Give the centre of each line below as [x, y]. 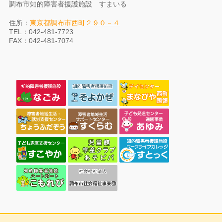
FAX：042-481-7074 [41, 41]
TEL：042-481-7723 [41, 32]
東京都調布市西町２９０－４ [75, 23]
